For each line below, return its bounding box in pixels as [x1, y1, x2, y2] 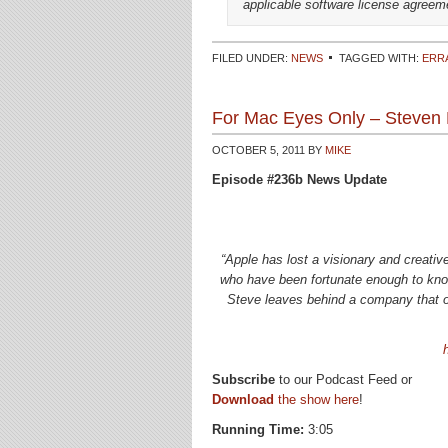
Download [212, 392, 274, 407]
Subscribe [212, 372, 275, 387]
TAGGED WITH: [339, 52, 422, 64]
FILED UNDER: [212, 52, 291, 64]
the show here [274, 392, 359, 407]
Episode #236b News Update [212, 172, 387, 187]
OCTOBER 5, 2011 [212, 144, 305, 156]
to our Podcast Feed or [275, 372, 412, 387]
